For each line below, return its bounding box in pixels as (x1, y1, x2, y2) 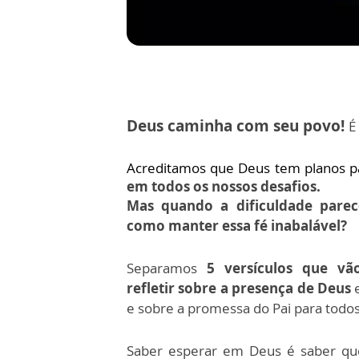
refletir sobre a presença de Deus (127, 278, 351, 297)
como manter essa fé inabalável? (127, 216, 347, 235)
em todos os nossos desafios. (127, 176, 324, 196)
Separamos (127, 258, 197, 277)
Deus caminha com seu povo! (127, 115, 345, 136)
